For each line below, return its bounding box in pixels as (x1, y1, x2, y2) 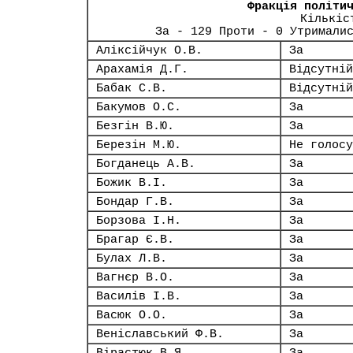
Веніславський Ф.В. (96, 328, 224, 340)
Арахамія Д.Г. (96, 63, 188, 76)
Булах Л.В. (96, 252, 167, 265)
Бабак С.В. (96, 82, 167, 95)
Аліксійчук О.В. (96, 44, 203, 57)
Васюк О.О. (96, 309, 167, 321)
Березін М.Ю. (96, 139, 181, 151)
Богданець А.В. (96, 158, 195, 170)
